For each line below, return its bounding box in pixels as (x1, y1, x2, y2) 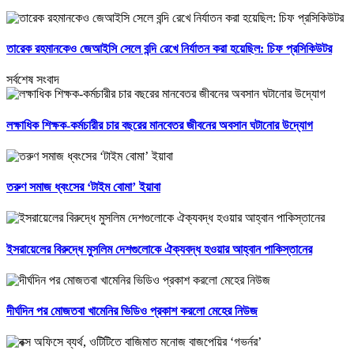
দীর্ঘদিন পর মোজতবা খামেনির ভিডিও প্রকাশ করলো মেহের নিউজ (6, 304, 258, 318)
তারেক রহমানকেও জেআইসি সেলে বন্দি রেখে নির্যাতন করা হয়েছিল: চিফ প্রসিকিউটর (6, 42, 332, 56)
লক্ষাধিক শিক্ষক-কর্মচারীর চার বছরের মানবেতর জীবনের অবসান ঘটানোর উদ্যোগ (6, 118, 313, 132)
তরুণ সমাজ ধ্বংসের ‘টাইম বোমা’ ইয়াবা (6, 180, 160, 194)
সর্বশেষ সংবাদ (6, 73, 59, 87)
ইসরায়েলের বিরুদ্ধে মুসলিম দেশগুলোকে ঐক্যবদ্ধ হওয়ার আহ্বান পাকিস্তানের (6, 242, 312, 256)
